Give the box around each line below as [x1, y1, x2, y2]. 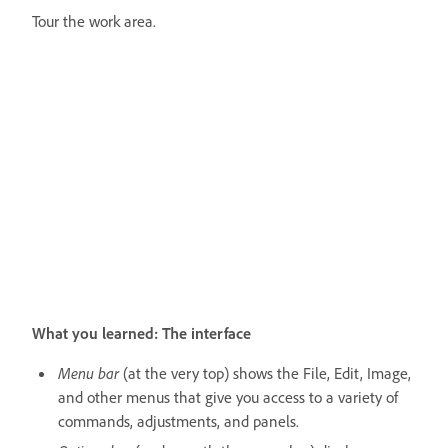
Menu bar [58, 362, 119, 383]
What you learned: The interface [32, 322, 251, 343]
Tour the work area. [32, 10, 156, 31]
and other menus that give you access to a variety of [58, 386, 398, 407]
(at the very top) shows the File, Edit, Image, [119, 362, 411, 383]
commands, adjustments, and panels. [58, 410, 299, 431]
